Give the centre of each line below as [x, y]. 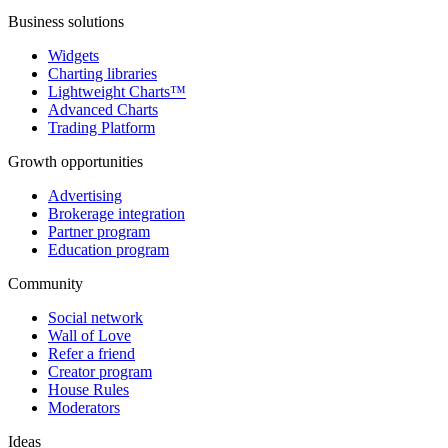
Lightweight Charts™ [117, 91]
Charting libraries [102, 73]
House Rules [88, 389]
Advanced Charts [103, 109]
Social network [95, 317]
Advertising [85, 195]
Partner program [99, 231]
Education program [108, 249]
